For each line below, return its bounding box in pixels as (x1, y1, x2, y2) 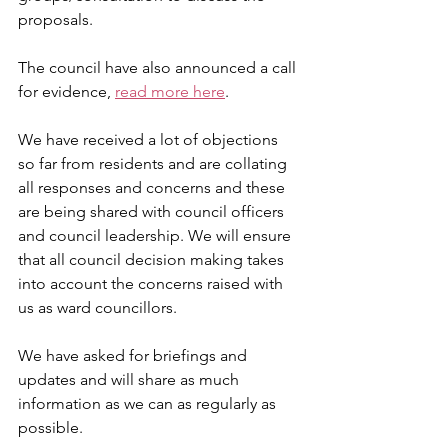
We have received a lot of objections (18, 130, 282, 150)
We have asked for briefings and (18, 346, 251, 366)
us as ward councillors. (18, 298, 181, 318)
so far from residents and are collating (18, 154, 291, 174)
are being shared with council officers (18, 202, 288, 222)
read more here (115, 82, 225, 102)
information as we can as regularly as (18, 394, 280, 414)
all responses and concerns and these (18, 178, 289, 198)
